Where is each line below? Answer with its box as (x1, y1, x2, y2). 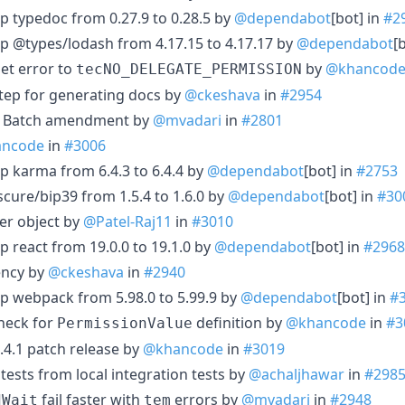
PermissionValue (57, 314, 193, 332)
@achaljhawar (249, 363, 344, 384)
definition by (193, 312, 286, 333)
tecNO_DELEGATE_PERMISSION (76, 60, 302, 78)
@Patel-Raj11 (83, 211, 172, 231)
